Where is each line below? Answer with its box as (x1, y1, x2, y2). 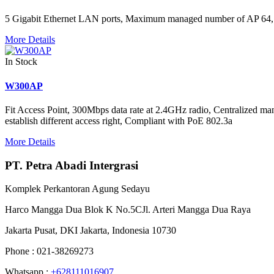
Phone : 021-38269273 (5, 246, 94, 257)
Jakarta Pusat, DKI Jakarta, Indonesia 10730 (5, 225, 176, 236)
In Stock (5, 56, 37, 67)
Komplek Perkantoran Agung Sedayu (5, 183, 150, 194)
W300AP (5, 80, 43, 91)
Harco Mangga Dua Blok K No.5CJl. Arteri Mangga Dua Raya (5, 204, 251, 215)
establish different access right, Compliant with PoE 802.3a (5, 115, 232, 126)
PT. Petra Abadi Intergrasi (5, 158, 138, 172)
